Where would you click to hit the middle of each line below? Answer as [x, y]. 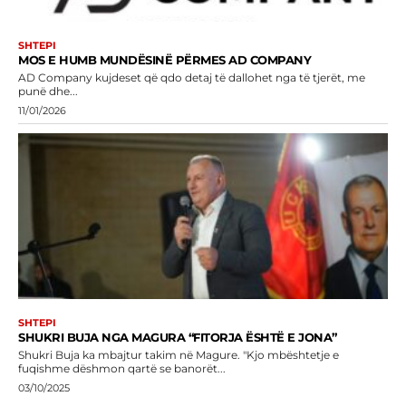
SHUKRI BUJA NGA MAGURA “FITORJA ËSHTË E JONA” [178, 338]
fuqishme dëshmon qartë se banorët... [122, 369]
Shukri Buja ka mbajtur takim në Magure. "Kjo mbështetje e [130, 355]
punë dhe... [48, 91]
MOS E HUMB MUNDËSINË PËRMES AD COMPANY [164, 59]
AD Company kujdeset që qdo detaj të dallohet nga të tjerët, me [192, 77]
